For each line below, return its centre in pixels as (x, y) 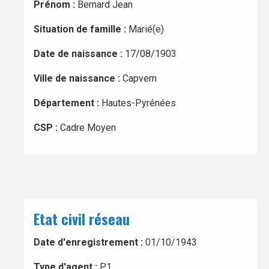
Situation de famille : (81, 29)
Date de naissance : (79, 54)
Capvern (140, 78)
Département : (68, 103)
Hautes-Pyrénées (139, 103)
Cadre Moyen (88, 128)
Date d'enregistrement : (88, 242)
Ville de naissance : (78, 78)
